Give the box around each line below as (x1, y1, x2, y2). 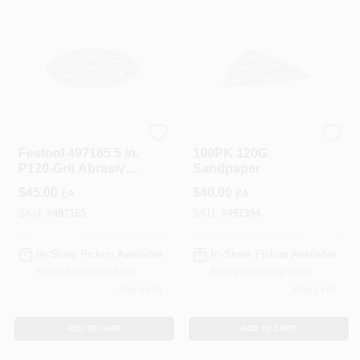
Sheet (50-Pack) (18, 177, 114, 190)
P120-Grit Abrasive (18, 162, 133, 175)
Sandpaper (192, 162, 260, 175)
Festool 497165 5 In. (18, 146, 139, 160)
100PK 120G (192, 146, 268, 160)
